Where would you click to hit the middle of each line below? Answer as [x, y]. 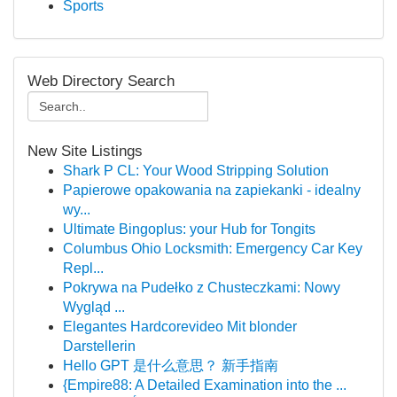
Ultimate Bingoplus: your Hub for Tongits [189, 229]
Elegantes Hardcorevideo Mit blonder [180, 327]
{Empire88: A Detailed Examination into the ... [205, 385]
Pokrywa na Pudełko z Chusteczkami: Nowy [202, 288]
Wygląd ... [94, 307]
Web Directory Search [101, 81]
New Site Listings [85, 151]
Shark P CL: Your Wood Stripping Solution [196, 171]
